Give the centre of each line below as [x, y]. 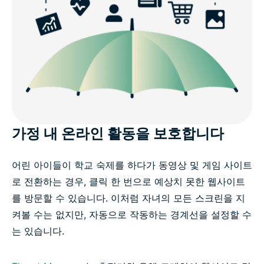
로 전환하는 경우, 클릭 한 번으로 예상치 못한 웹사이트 [128, 181]
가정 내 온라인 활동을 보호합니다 [118, 133]
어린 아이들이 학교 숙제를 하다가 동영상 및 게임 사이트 [132, 165]
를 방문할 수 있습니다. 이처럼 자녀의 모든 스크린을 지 [128, 198]
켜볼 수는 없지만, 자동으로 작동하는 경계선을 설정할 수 [132, 214]
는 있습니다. [38, 231]
